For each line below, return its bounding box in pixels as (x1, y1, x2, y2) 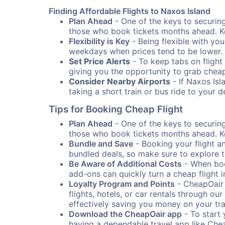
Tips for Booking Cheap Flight (49, 103, 183, 115)
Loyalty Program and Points (69, 179, 175, 189)
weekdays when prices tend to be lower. (69, 46, 222, 56)
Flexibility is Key (69, 36, 130, 46)
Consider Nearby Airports (69, 76, 170, 86)
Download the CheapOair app (69, 209, 182, 219)
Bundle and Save (69, 139, 133, 149)
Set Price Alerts (69, 56, 130, 66)
